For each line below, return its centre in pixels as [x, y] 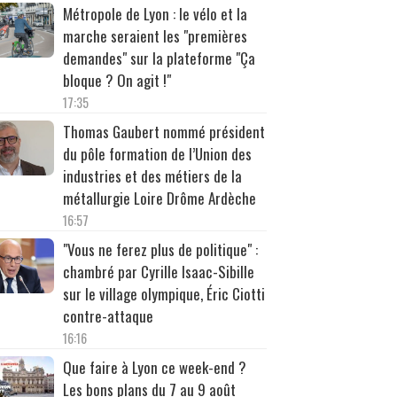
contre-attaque [108, 315]
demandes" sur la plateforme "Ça [159, 58]
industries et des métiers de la [152, 175]
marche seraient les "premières [155, 35]
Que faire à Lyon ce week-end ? [154, 367]
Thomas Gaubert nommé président [163, 131]
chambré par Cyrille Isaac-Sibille [158, 271]
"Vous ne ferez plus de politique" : [160, 249]
